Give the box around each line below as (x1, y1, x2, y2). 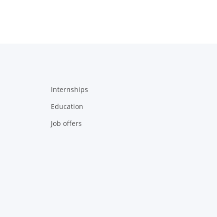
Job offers (50, 119, 82, 128)
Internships (50, 84, 88, 94)
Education (50, 102, 83, 111)
